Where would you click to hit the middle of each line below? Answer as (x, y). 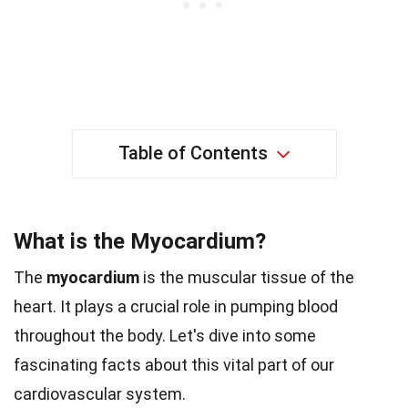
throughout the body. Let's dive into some (165, 335)
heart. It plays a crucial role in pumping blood (176, 306)
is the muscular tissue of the (247, 277)
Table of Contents (193, 153)
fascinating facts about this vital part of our (174, 364)
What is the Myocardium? (140, 241)
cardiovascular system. (100, 393)
